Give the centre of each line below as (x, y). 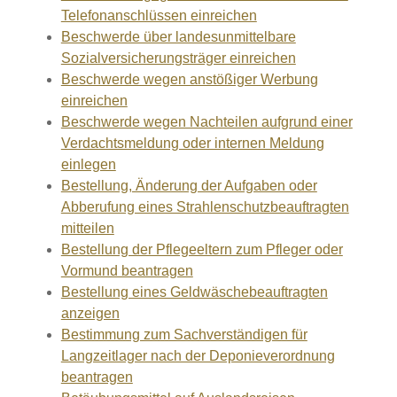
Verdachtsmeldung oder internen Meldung (192, 143)
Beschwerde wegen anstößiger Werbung (189, 79)
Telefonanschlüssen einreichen (159, 16)
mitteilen (87, 228)
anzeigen (90, 313)
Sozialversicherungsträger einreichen (178, 58)
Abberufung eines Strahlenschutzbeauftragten (205, 207)
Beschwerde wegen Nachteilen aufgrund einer (206, 122)
